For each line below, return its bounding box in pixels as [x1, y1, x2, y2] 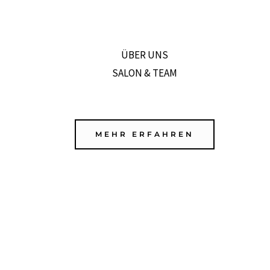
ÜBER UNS [121, 48, 168, 62]
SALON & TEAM [112, 66, 177, 80]
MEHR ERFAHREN [95, 130, 194, 139]
